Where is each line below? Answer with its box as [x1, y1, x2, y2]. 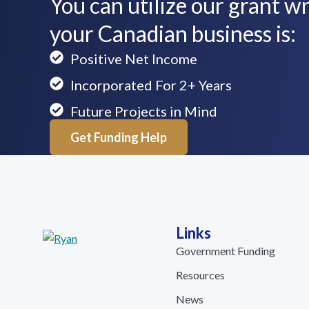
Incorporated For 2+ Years [70, 77, 232, 93]
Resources [176, 268, 226, 281]
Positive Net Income [70, 50, 197, 67]
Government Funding [176, 244, 276, 257]
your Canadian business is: [50, 20, 296, 47]
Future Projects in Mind [70, 103, 217, 119]
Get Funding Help [70, 130, 167, 145]
